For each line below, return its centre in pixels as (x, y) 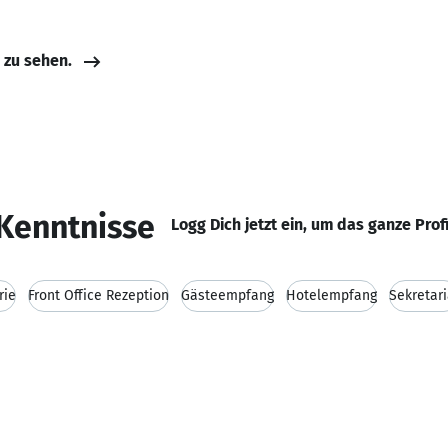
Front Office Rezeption (98, 295)
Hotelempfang (331, 295)
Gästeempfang (227, 295)
